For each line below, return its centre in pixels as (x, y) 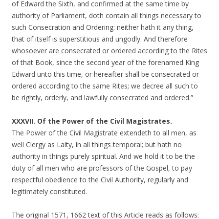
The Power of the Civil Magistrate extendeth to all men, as (104, 133)
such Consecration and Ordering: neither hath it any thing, (103, 27)
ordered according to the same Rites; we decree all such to (105, 86)
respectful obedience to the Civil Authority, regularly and (100, 180)
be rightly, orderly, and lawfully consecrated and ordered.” (102, 98)
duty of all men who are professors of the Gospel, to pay (102, 168)
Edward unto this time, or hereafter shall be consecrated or (105, 74)
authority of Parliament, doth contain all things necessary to (107, 15)
